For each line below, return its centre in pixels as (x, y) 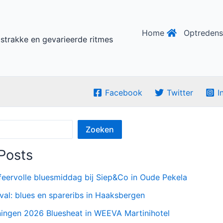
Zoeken (100, 130)
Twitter (180, 92)
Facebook (124, 92)
